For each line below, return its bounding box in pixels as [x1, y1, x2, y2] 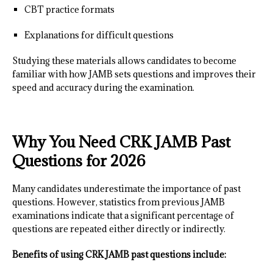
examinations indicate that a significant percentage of [12, 210, 234, 222]
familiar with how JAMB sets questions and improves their [12, 68, 256, 80]
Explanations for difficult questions [24, 29, 174, 41]
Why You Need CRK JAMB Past [12, 132, 230, 152]
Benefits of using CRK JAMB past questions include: [12, 249, 226, 261]
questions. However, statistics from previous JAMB [12, 196, 225, 208]
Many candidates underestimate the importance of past [12, 183, 241, 195]
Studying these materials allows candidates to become [12, 55, 236, 67]
